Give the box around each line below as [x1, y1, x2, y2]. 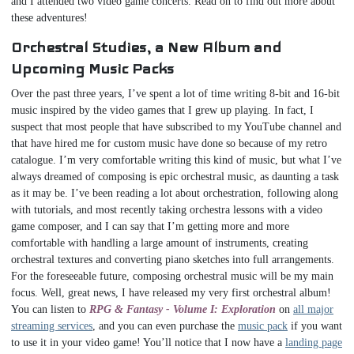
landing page [285, 336, 342, 348]
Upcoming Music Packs [11, 59, 174, 77]
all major [293, 303, 333, 315]
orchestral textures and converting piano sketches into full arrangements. [11, 253, 334, 265]
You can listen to [11, 303, 89, 315]
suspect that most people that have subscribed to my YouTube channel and [11, 120, 341, 133]
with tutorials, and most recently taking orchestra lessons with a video [11, 203, 322, 216]
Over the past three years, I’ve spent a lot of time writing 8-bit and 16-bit [11, 87, 340, 100]
